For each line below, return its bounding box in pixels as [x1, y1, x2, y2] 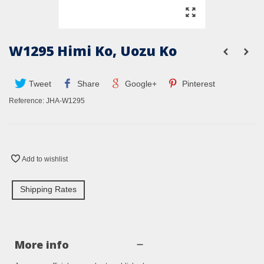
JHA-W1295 [46, 97, 85, 105]
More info [15, 237, 69, 252]
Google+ [122, 79, 157, 89]
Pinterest [180, 79, 216, 89]
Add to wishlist [22, 155, 68, 164]
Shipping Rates [20, 184, 77, 194]
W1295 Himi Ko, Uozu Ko [9, 41, 177, 61]
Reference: [9, 97, 44, 105]
